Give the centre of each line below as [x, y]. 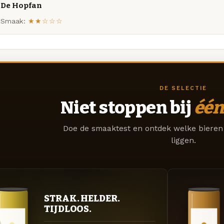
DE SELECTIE [183, 88]
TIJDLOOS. [68, 209]
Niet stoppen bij [127, 108]
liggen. [183, 141]
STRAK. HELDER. [82, 198]
